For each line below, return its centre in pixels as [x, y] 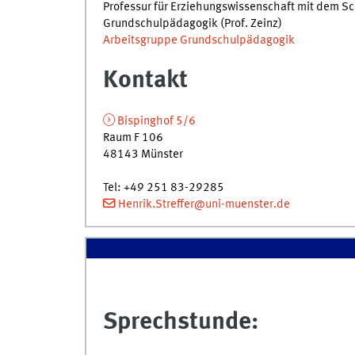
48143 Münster [143, 155]
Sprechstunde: [180, 323]
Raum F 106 [133, 138]
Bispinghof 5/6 [156, 122]
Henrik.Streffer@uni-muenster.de [204, 205]
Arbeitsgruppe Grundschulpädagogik [198, 40]
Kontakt [145, 81]
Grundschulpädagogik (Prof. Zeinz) [192, 23]
